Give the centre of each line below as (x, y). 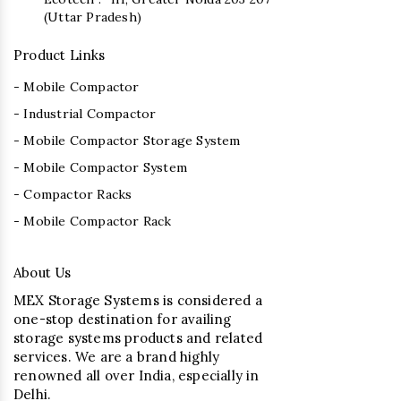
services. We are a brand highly (117, 356)
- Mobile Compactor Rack (93, 221)
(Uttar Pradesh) (93, 17)
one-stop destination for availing (123, 319)
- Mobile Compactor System (100, 167)
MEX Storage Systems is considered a (138, 300)
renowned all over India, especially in (137, 375)
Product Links (60, 55)
